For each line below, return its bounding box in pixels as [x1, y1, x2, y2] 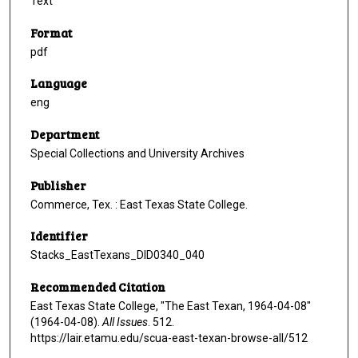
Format [30, 24, 72, 41]
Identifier [30, 228, 88, 245]
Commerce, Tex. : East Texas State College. [30, 197, 248, 211]
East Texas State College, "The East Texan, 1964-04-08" [30, 300, 311, 313]
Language [30, 75, 87, 92]
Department [30, 126, 99, 143]
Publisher [30, 177, 86, 193]
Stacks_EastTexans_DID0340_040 [30, 249, 205, 262]
